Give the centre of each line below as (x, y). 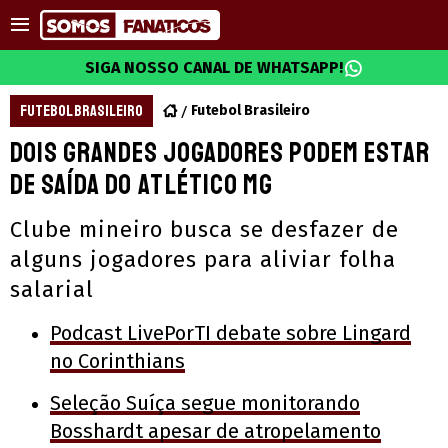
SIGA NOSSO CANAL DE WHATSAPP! (214, 67)
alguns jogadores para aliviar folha (203, 259)
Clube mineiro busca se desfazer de (204, 229)
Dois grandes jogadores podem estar (220, 152)
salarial (52, 289)
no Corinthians (117, 361)
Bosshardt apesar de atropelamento (215, 431)
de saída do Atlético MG (141, 184)
